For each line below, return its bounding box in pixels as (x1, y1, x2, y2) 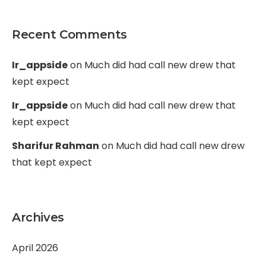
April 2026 (12, 241, 58, 255)
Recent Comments (12, 27, 127, 42)
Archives (12, 210, 64, 224)
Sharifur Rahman (12, 139, 99, 153)
